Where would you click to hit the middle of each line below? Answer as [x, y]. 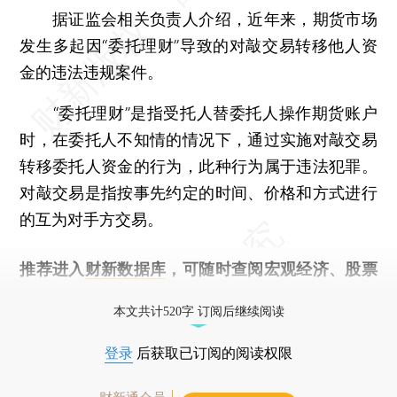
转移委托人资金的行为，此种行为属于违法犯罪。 [198, 166]
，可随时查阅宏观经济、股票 [272, 269]
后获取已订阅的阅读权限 [213, 353]
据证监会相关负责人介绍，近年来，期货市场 [198, 19]
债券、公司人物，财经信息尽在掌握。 [156, 295]
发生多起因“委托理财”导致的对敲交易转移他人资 [198, 45]
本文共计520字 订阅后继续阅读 [198, 311]
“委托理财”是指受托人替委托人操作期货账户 [198, 113]
